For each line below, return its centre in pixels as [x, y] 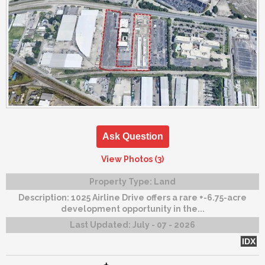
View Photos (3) [132, 159]
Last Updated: [101, 224]
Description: [45, 197]
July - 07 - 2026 [164, 224]
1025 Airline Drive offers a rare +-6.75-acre [159, 197]
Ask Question [132, 136]
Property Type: [122, 181]
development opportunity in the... [132, 209]
